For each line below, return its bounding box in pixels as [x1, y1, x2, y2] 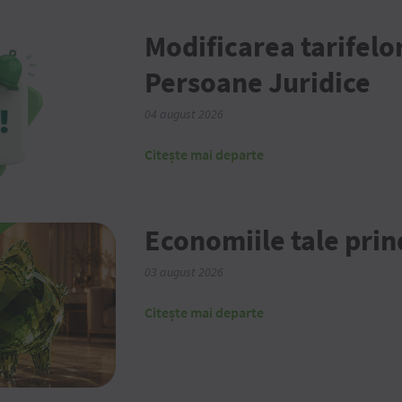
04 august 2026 [144, 106, 223, 124]
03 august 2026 [144, 264, 223, 282]
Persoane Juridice [144, 65, 371, 100]
